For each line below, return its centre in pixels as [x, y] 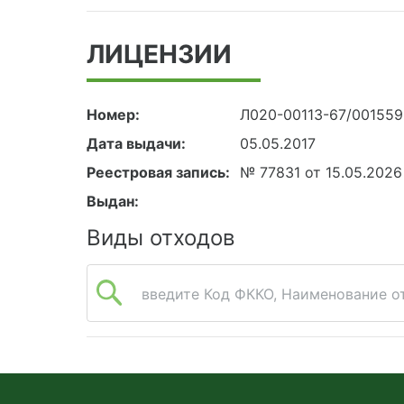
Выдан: [113, 202]
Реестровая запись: [158, 173]
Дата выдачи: [136, 144]
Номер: [113, 115]
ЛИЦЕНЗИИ [159, 55]
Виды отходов [161, 238]
